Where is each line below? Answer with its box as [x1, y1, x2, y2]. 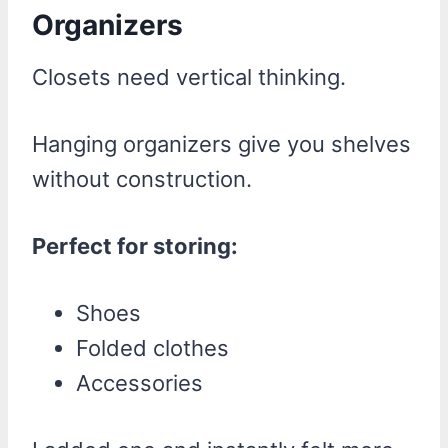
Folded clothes [76, 334, 229, 361]
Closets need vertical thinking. [32, 63, 346, 90]
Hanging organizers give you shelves [32, 130, 411, 157]
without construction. [32, 165, 252, 192]
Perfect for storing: [32, 232, 238, 259]
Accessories [76, 369, 203, 396]
